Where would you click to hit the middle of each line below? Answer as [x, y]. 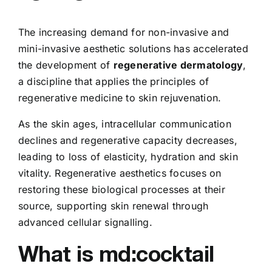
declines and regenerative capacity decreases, [128, 140]
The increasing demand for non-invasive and [124, 32]
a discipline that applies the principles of [114, 81]
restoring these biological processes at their [122, 189]
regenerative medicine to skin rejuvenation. [120, 97]
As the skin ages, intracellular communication [125, 124]
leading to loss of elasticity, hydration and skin [128, 156]
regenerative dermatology [178, 65]
